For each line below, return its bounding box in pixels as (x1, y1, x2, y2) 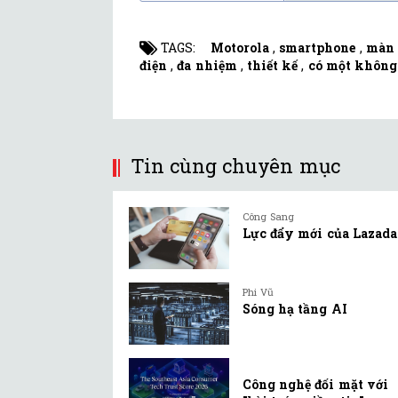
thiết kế (247, 57, 298, 75)
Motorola (211, 39, 269, 57)
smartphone (279, 39, 356, 57)
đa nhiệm (177, 57, 237, 75)
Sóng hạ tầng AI (243, 299, 347, 317)
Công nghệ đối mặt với (243, 375, 388, 393)
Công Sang (243, 210, 295, 224)
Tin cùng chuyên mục (131, 153, 340, 179)
